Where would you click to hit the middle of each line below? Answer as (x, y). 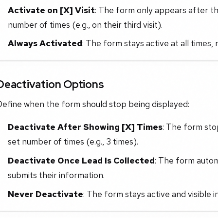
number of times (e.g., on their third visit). (85, 24)
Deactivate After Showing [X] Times (85, 127)
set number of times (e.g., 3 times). (73, 142)
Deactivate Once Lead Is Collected (81, 160)
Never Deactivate (45, 194)
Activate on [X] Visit (51, 10)
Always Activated (45, 43)
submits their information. (56, 175)
